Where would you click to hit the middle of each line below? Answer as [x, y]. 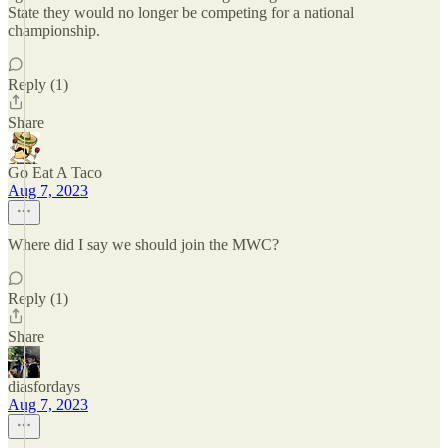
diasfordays [44, 386]
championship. [54, 30]
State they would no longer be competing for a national [181, 12]
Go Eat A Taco [55, 172]
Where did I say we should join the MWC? [143, 244]
